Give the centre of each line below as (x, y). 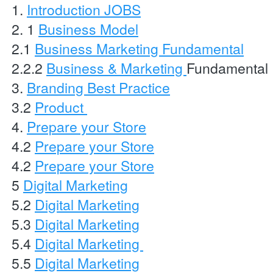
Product (61, 107)
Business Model (88, 29)
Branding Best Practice (98, 87)
